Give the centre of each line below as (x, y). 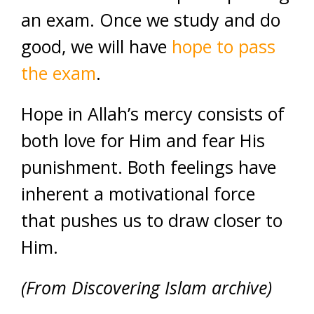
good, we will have (96, 46)
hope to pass (224, 46)
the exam (59, 73)
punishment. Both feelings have (149, 166)
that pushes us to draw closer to (152, 220)
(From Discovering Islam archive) (146, 287)
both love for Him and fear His (143, 140)
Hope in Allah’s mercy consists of (153, 113)
